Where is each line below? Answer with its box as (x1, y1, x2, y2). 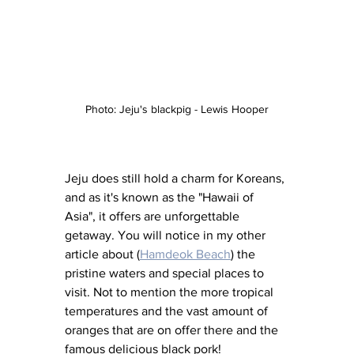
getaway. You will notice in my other (65, 228, 269, 243)
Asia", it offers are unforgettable (65, 209, 243, 224)
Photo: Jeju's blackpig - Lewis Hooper (85, 103, 269, 116)
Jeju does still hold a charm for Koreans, (65, 171, 288, 186)
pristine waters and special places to (65, 266, 267, 281)
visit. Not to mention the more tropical (65, 285, 277, 299)
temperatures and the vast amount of (65, 304, 271, 318)
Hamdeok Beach (140, 247, 231, 262)
